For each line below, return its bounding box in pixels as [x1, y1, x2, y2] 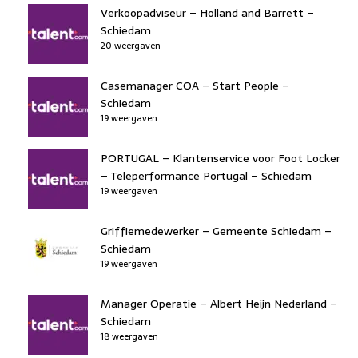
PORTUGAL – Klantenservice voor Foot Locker [101, 149, 340, 167]
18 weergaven [101, 328, 158, 344]
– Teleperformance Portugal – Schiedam [101, 166, 312, 185]
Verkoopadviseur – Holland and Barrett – [101, 3, 314, 22]
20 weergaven [101, 38, 161, 53]
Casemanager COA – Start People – [101, 76, 289, 94]
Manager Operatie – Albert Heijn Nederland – [101, 294, 337, 312]
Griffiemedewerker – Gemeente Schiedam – [101, 221, 332, 240]
